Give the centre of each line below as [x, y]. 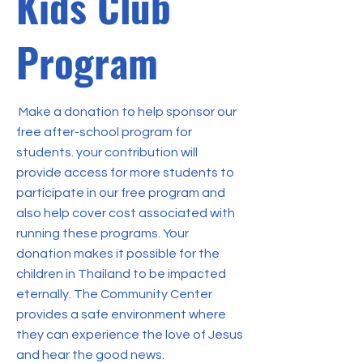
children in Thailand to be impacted [121, 273]
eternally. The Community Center [114, 294]
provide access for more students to [125, 172]
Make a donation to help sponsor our [126, 111]
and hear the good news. [92, 354]
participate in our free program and [121, 192]
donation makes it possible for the [118, 253]
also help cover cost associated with [126, 213]
